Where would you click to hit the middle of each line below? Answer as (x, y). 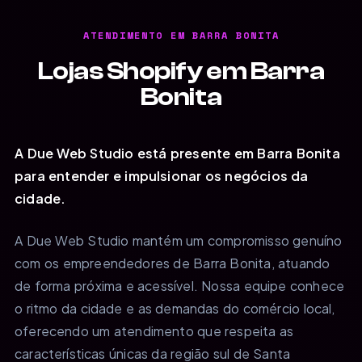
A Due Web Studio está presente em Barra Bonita (177, 153)
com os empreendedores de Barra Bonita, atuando (173, 263)
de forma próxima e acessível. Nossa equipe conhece (180, 285)
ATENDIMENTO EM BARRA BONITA (181, 35)
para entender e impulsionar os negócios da (162, 175)
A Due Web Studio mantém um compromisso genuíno (179, 240)
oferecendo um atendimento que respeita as (154, 330)
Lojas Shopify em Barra (181, 71)
